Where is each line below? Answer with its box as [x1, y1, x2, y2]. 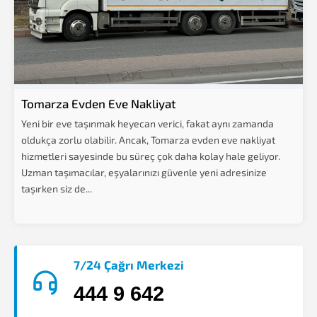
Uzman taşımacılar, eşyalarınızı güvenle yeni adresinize [21, 166, 267, 178]
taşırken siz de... [21, 183, 92, 195]
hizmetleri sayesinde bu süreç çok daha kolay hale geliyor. [21, 150, 280, 162]
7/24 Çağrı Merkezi [74, 258, 184, 272]
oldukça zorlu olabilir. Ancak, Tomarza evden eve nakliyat [21, 134, 275, 146]
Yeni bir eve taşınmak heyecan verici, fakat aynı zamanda [21, 117, 274, 129]
